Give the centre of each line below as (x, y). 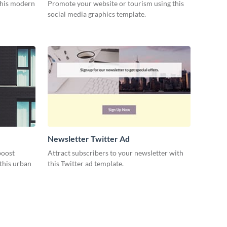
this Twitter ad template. (86, 164)
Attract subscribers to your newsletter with (116, 153)
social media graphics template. (97, 14)
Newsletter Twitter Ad (89, 139)
